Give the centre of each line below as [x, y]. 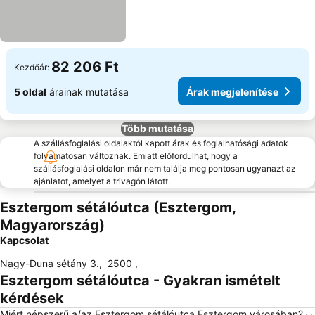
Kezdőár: [32, 67]
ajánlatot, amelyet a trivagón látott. [102, 181]
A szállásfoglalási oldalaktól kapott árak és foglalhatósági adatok [161, 143]
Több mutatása [157, 128]
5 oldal [30, 91]
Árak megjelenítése [232, 91]
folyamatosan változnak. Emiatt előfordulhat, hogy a [136, 156]
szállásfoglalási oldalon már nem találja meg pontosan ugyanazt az [165, 168]
